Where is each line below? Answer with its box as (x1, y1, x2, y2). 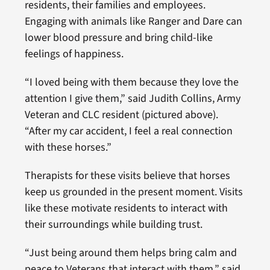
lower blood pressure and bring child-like (24, 30, 213, 45)
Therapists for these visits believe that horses (24, 168, 230, 183)
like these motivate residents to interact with (24, 200, 228, 216)
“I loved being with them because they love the (24, 74, 239, 90)
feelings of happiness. (24, 46, 124, 61)
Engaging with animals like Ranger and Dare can (24, 13, 242, 29)
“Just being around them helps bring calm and (24, 245, 237, 260)
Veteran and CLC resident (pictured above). (24, 107, 218, 122)
